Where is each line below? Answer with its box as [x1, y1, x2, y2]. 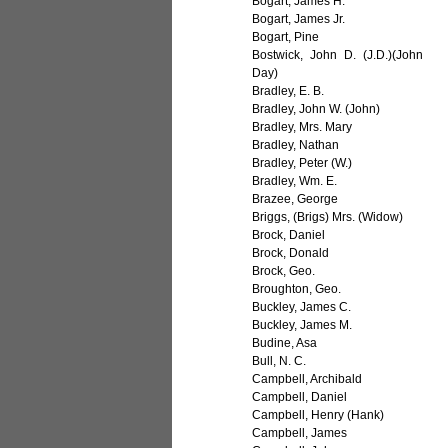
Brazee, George [252, 192, 339, 207]
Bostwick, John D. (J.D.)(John [252, 48, 423, 63]
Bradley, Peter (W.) [252, 156, 353, 171]
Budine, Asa [252, 336, 318, 351]
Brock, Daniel [252, 228, 326, 243]
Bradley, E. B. [252, 84, 325, 99]
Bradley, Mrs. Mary [252, 120, 353, 135]
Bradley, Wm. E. [252, 174, 338, 189]
